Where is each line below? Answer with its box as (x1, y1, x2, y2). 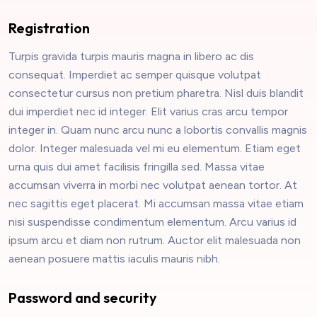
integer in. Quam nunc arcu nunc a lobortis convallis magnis (8, 123, 307, 137)
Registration (8, 19, 90, 38)
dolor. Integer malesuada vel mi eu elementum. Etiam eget (8, 142, 301, 156)
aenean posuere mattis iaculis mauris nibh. (8, 252, 220, 266)
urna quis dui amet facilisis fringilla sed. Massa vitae (8, 160, 265, 174)
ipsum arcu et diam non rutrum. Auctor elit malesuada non (8, 234, 301, 248)
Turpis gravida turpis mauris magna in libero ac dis (8, 50, 254, 64)
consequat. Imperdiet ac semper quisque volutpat (8, 68, 261, 82)
